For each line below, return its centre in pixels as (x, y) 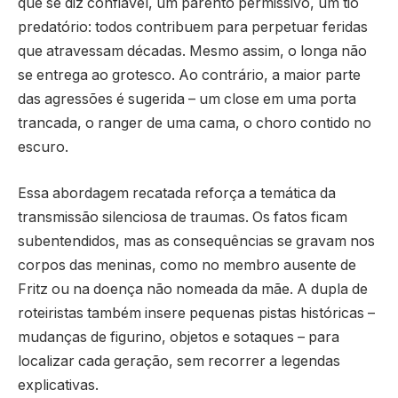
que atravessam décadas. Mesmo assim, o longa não (192, 52)
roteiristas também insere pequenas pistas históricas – (196, 313)
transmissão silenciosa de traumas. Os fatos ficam (183, 217)
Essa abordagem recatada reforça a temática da (177, 193)
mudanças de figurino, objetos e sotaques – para (179, 337)
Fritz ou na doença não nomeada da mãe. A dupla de (193, 289)
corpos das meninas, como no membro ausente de (187, 265)
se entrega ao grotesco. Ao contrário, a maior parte (189, 76)
